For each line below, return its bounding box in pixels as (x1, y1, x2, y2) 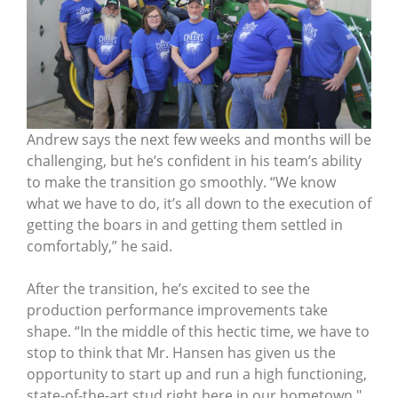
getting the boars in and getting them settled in (27, 215, 343, 235)
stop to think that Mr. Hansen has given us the (27, 343, 336, 363)
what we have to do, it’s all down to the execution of (27, 194, 371, 214)
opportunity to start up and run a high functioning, (27, 364, 367, 385)
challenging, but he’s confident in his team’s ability (27, 151, 362, 171)
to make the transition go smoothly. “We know (27, 172, 336, 193)
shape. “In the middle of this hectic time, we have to (27, 322, 370, 342)
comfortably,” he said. (27, 236, 172, 257)
